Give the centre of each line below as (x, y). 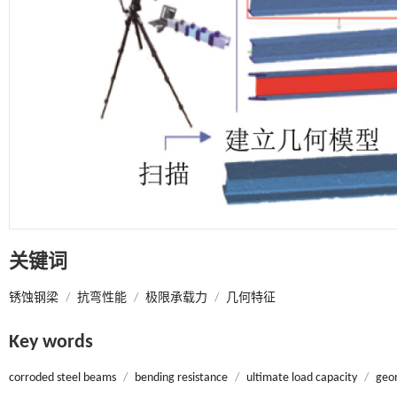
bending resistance (181, 378)
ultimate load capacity (302, 378)
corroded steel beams (62, 378)
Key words (51, 342)
